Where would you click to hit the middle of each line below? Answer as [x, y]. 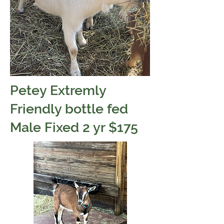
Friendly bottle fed [69, 109]
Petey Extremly [58, 90]
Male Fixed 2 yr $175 [74, 127]
